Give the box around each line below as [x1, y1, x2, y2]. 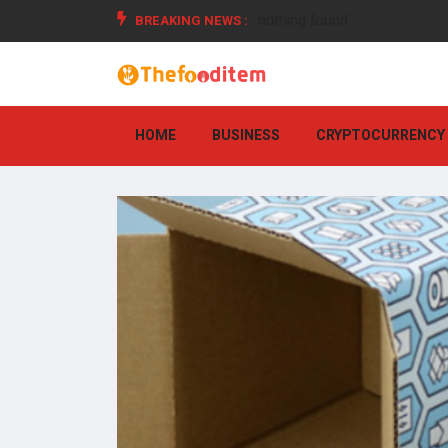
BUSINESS [212, 125, 280, 147]
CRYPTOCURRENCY [316, 125, 445, 147]
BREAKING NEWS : [132, 11, 248, 30]
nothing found [258, 11, 348, 28]
